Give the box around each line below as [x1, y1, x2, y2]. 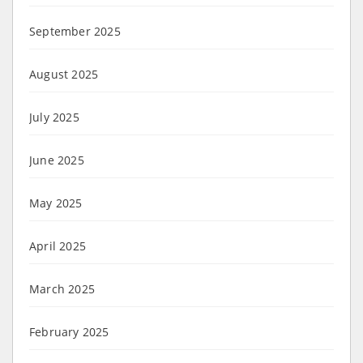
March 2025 [29, 280, 95, 297]
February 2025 [29, 323, 109, 340]
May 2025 [29, 194, 83, 211]
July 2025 [29, 109, 79, 125]
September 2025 [29, 23, 121, 39]
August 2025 [29, 66, 99, 82]
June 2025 [29, 152, 84, 168]
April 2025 [29, 237, 86, 254]
